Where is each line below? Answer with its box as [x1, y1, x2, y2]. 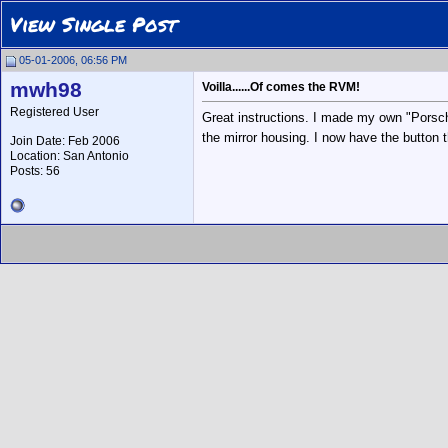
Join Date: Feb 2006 [10, 134, 120, 148]
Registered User [10, 105, 99, 119]
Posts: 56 [10, 164, 60, 178]
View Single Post [10, 10, 177, 38]
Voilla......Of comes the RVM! [202, 80, 360, 94]
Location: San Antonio [10, 149, 129, 163]
